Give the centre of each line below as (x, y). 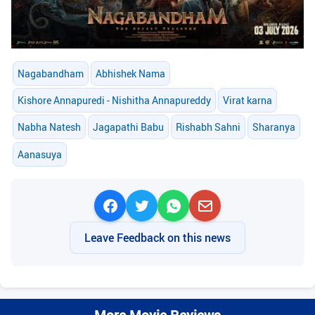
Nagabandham (50, 74)
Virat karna (247, 101)
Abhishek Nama (130, 74)
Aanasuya (39, 154)
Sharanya (274, 127)
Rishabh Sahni (208, 127)
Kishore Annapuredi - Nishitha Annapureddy (114, 101)
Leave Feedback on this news (157, 238)
